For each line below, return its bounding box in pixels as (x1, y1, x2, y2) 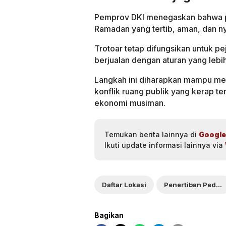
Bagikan (94, 210, 124, 219)
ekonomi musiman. (94, 97, 165, 108)
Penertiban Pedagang (216, 180, 222, 189)
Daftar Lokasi (102, 180, 146, 189)
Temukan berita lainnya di (104, 130, 199, 139)
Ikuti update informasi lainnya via (104, 140, 225, 149)
